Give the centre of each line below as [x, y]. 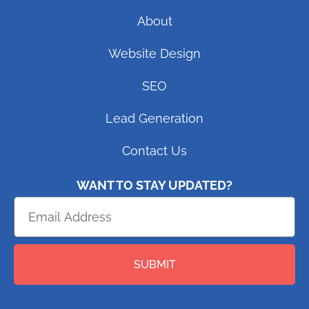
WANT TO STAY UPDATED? [154, 186]
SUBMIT [154, 264]
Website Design [154, 54]
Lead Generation [154, 119]
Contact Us [154, 151]
